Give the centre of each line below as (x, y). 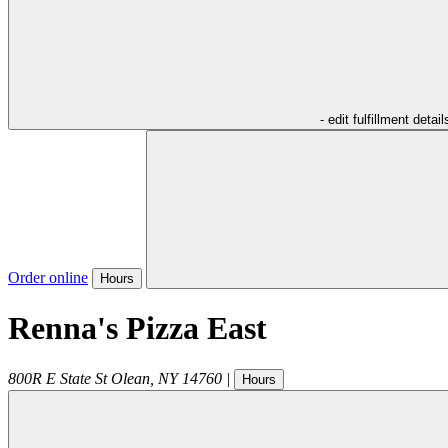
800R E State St (57, 378)
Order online (48, 277)
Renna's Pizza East (137, 328)
